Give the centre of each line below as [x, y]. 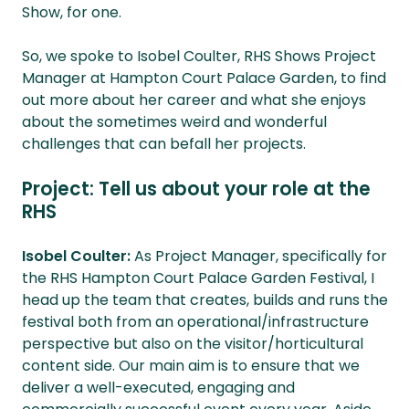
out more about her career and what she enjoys [194, 100]
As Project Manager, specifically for [259, 257]
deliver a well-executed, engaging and [158, 388]
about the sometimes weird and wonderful [174, 122]
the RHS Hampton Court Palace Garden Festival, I [198, 278]
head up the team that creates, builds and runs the [205, 300]
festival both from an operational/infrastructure [195, 322]
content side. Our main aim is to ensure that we [191, 366]
